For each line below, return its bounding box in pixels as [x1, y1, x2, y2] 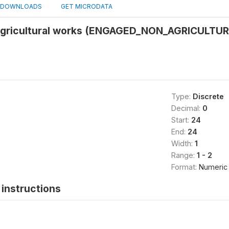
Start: [171, 115, 191, 124]
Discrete [192, 91, 224, 101]
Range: [171, 150, 197, 159]
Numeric [198, 162, 227, 171]
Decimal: [171, 103, 202, 112]
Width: [171, 139, 195, 148]
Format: [171, 162, 199, 171]
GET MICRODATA [59, 2, 112, 10]
